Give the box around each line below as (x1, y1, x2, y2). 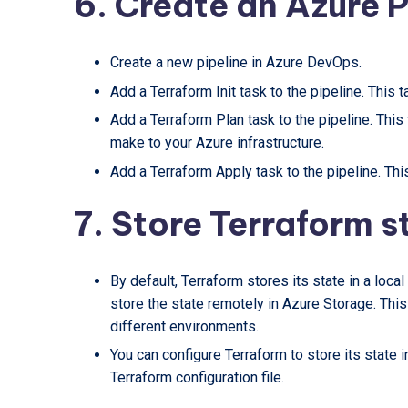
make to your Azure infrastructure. (110, 134, 324, 152)
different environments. (110, 317, 259, 335)
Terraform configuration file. (110, 369, 284, 386)
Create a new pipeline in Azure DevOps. (110, 54, 362, 72)
